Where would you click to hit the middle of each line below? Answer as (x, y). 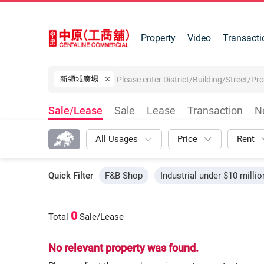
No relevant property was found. (123, 248)
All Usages (117, 139)
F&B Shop (124, 176)
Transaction (215, 110)
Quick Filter (71, 176)
